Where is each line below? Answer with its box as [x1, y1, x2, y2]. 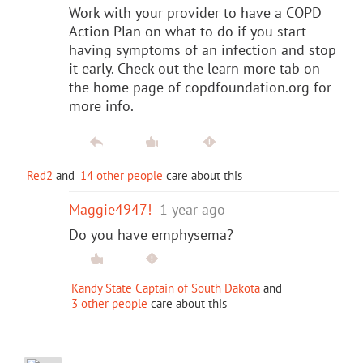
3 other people [71, 295, 147, 311]
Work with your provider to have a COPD [69, 2, 322, 22]
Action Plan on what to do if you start [69, 21, 306, 41]
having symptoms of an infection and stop [69, 40, 336, 59]
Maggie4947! [69, 199, 152, 219]
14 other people [80, 167, 163, 183]
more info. [69, 96, 134, 115]
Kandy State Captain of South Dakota [71, 280, 260, 296]
